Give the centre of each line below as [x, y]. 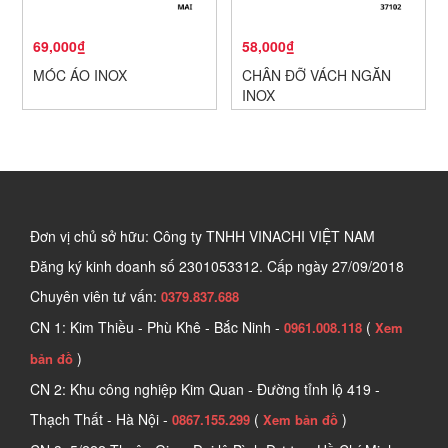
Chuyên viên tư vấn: [95, 295]
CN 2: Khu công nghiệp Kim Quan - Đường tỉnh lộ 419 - [205, 388]
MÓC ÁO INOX [80, 74]
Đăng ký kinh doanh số [104, 265]
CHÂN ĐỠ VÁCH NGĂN [316, 74]
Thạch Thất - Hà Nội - [101, 418]
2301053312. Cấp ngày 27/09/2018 [291, 265]
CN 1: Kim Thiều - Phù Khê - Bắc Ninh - [157, 326]
